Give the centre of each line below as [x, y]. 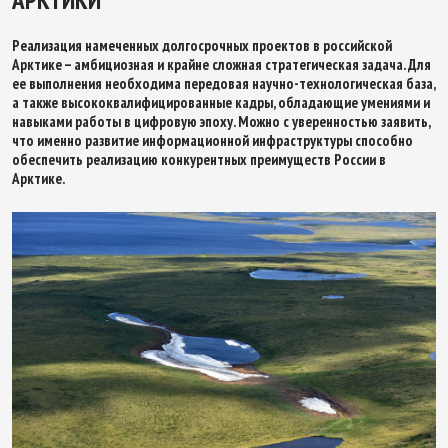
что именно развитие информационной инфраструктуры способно [212, 140]
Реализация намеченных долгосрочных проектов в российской [202, 45]
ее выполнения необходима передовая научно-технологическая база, [223, 83]
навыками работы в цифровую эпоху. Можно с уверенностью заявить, [221, 121]
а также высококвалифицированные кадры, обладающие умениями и [221, 102]
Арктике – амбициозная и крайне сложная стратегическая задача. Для [221, 64]
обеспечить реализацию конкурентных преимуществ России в [199, 159]
